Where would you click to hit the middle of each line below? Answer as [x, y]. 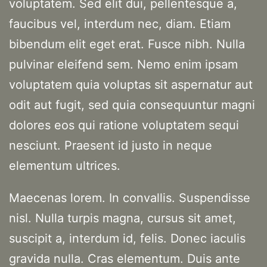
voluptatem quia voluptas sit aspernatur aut [131, 85]
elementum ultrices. [65, 166]
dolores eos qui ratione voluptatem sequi [124, 125]
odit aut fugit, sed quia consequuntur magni [132, 105]
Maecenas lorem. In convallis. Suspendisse [130, 198]
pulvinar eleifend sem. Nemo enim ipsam [123, 65]
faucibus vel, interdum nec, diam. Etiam [120, 24]
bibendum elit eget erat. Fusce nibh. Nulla [127, 44]
